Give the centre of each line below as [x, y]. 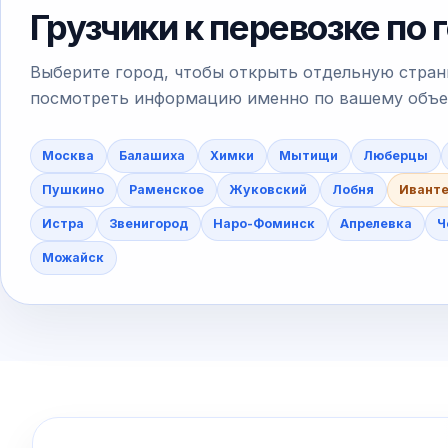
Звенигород [149, 223]
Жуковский [268, 189]
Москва [68, 155]
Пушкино [73, 189]
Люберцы [396, 155]
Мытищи [309, 155]
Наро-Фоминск [264, 223]
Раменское [167, 189]
